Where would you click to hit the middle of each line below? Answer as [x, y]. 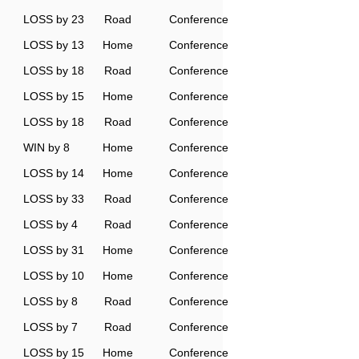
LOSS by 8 [50, 301]
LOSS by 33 [54, 199]
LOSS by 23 [54, 19]
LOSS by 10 [54, 276]
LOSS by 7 [50, 327]
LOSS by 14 [54, 173]
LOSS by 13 [54, 45]
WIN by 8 [46, 147]
